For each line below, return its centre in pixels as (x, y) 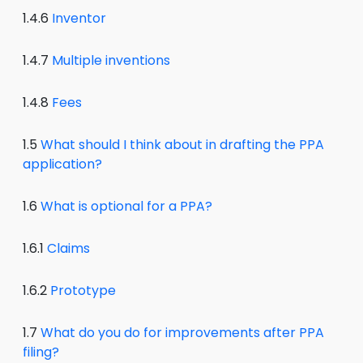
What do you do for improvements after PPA (182, 333)
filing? (41, 352)
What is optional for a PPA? (126, 206)
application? (62, 164)
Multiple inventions (111, 60)
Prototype (83, 290)
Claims (68, 248)
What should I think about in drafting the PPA (182, 145)
